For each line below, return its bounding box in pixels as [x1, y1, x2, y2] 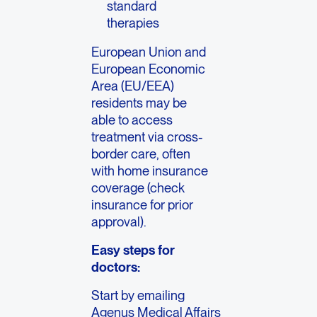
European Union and [91, 43, 207, 59]
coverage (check [91, 179, 185, 195]
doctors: [91, 258, 141, 275]
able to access [91, 111, 173, 127]
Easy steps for [91, 241, 175, 258]
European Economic [91, 60, 206, 76]
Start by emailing [91, 287, 185, 304]
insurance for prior [91, 196, 194, 212]
